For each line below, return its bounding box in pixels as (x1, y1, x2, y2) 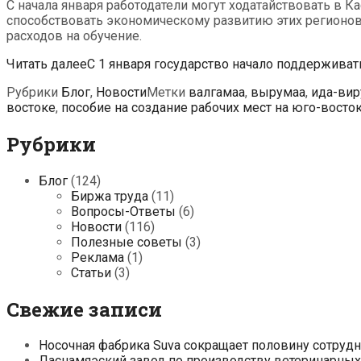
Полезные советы (71, 234, 182, 250)
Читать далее (6, 56, 87, 72)
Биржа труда (71, 188, 148, 204)
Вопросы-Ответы (71, 203, 176, 219)
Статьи (71, 264, 111, 280)
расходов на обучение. (6, 27, 142, 44)
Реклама (71, 249, 124, 265)
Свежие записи (6, 296, 162, 322)
